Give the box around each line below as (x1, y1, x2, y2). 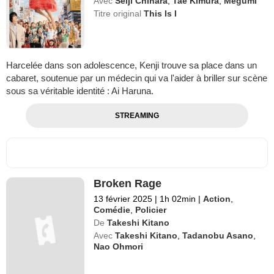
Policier (135, 204, 167, 215)
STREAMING (114, 111, 159, 120)
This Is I (144, 9, 177, 18)
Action (203, 193, 231, 204)
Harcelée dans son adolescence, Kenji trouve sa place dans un (6, 59, 257, 70)
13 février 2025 (94, 193, 153, 204)
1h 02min (157, 193, 199, 204)
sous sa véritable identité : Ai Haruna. (6, 85, 154, 96)
